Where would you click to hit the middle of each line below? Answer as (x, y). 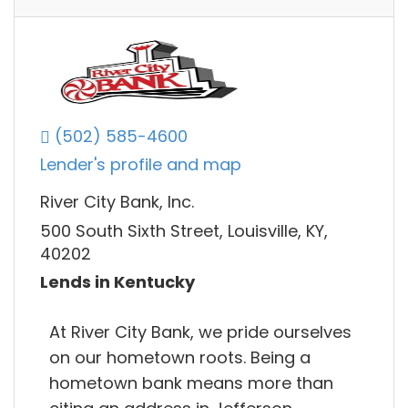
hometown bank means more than (191, 382)
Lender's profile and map (141, 165)
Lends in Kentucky (117, 282)
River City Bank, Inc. (117, 202)
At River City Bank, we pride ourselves (200, 331)
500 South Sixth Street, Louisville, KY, (184, 230)
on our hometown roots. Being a (180, 357)
